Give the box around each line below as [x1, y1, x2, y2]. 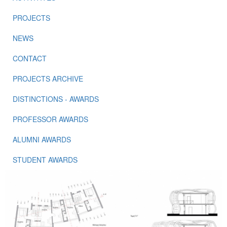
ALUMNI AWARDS [13, 134, 71, 144]
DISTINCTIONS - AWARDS [13, 94, 99, 104]
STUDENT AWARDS [13, 155, 78, 165]
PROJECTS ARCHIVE [13, 73, 83, 84]
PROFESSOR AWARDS [13, 114, 88, 124]
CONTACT [13, 53, 47, 63]
